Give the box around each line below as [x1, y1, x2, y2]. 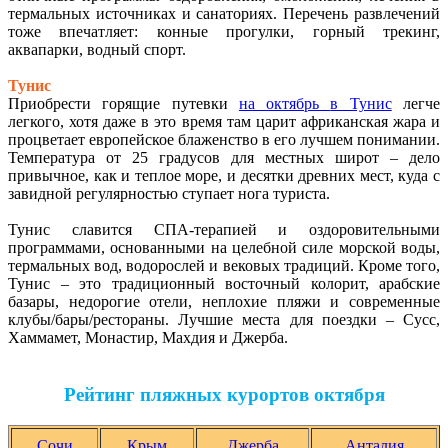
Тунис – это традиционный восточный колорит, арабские [8, 275, 440, 293]
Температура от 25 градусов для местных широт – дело [8, 149, 440, 167]
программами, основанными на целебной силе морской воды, [8, 239, 440, 257]
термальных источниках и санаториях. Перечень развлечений [8, 5, 440, 23]
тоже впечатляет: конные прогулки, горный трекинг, [8, 23, 440, 41]
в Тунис [330, 95, 392, 113]
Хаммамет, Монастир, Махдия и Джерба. [8, 329, 288, 347]
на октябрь [238, 95, 331, 113]
